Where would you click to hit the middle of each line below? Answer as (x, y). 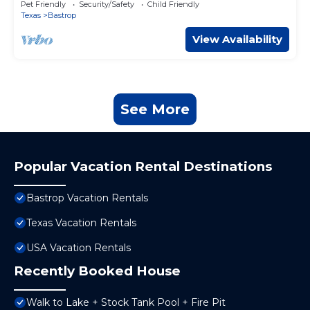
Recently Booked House (97, 271)
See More (155, 110)
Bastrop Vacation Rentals (87, 198)
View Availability (237, 39)
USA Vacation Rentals (79, 248)
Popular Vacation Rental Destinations (143, 167)
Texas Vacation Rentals (81, 223)
